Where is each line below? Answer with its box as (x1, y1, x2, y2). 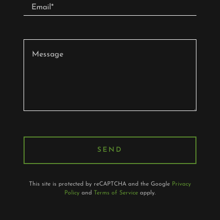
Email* (31, 3, 54, 12)
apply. (138, 190, 156, 196)
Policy (64, 190, 80, 196)
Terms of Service (94, 190, 138, 196)
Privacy (172, 181, 191, 187)
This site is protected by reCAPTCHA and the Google (29, 181, 172, 187)
